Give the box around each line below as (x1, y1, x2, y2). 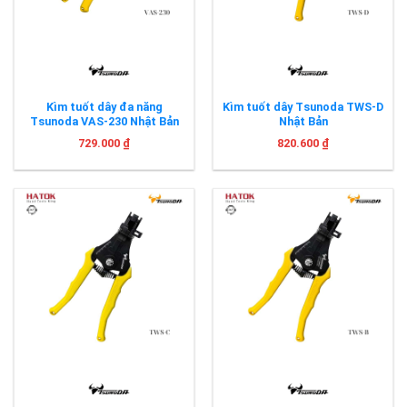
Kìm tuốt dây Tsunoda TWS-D (223, 100, 383, 114)
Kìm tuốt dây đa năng (45, 100, 163, 114)
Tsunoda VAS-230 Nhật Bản (29, 114, 179, 129)
